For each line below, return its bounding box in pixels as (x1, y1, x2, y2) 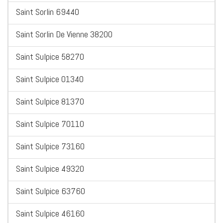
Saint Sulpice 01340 (16, 73, 84, 85)
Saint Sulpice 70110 (16, 118, 84, 130)
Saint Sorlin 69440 (16, 6, 79, 18)
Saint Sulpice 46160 (16, 208, 85, 220)
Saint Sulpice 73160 (16, 140, 85, 152)
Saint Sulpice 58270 (16, 51, 84, 63)
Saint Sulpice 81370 (16, 96, 84, 108)
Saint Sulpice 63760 (16, 185, 85, 197)
